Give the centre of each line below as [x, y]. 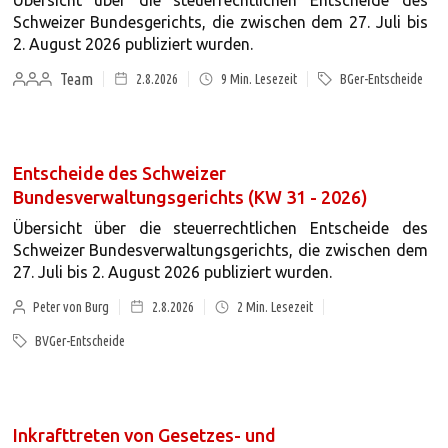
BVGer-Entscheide [79, 341]
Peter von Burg [71, 307]
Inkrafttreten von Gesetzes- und [144, 435]
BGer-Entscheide [381, 79]
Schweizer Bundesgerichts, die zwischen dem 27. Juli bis [220, 22]
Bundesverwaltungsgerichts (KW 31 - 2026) [190, 197]
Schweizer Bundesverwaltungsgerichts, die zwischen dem [220, 250]
